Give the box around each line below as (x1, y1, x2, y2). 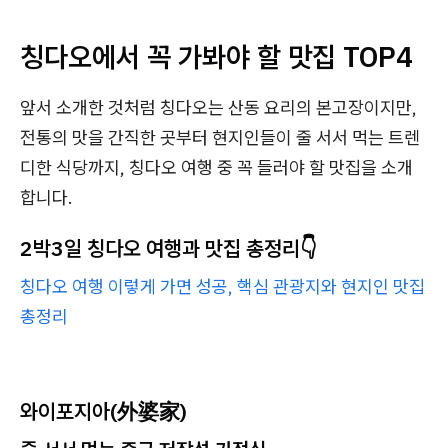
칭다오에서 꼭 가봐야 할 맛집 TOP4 (20, 38, 413, 76)
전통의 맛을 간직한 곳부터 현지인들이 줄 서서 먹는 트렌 (20, 126, 420, 150)
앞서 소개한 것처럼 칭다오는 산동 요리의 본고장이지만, (20, 96, 417, 120)
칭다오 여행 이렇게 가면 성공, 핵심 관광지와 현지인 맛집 (20, 275, 425, 299)
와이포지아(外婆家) (20, 397, 187, 426)
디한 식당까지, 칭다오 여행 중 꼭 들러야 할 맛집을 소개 (20, 156, 413, 180)
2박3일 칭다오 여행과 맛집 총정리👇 (20, 234, 317, 263)
